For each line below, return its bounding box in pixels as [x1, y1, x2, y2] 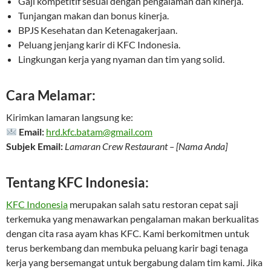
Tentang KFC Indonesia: [6, 174, 149, 191]
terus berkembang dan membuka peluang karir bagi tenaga [6, 242, 248, 254]
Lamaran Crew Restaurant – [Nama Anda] [65, 140, 227, 152]
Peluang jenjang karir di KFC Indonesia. [18, 39, 180, 51]
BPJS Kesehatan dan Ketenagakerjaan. [18, 24, 177, 36]
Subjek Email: [6, 140, 63, 152]
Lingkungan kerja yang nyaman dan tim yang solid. [18, 53, 224, 65]
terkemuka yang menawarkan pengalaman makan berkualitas [6, 213, 259, 225]
